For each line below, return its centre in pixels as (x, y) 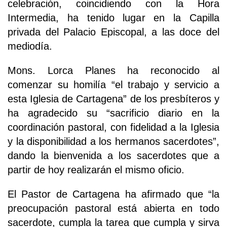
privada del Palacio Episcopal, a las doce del (113, 32)
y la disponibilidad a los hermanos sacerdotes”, (113, 142)
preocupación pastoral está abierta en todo (113, 209)
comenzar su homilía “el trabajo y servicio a (113, 85)
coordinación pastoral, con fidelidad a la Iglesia (113, 127)
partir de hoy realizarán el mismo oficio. (96, 170)
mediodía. (30, 46)
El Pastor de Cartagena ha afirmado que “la (113, 194)
